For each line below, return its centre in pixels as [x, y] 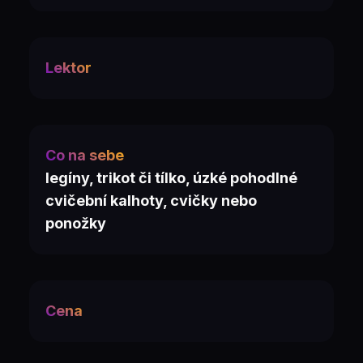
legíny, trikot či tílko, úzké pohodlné [171, 178]
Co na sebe [85, 155]
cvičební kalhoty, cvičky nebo [151, 201]
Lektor [68, 68]
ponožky [76, 223]
